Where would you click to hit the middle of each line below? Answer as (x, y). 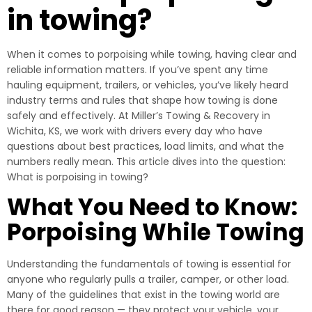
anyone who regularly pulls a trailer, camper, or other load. (148, 279)
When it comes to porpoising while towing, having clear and (152, 54)
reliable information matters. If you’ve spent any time (138, 70)
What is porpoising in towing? (78, 177)
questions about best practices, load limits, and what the (146, 146)
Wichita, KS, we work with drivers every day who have (135, 131)
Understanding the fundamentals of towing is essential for (149, 264)
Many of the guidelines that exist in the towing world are (143, 295)
